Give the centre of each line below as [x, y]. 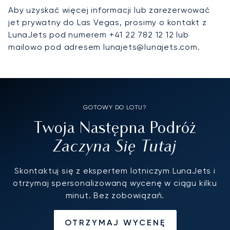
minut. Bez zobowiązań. [115, 195]
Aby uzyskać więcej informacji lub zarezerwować [109, 10]
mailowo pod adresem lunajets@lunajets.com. [104, 47]
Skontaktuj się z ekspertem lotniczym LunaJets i [115, 170]
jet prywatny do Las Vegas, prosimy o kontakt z [108, 22]
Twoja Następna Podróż [115, 129]
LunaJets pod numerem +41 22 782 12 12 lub [99, 34]
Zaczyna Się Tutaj [115, 147]
